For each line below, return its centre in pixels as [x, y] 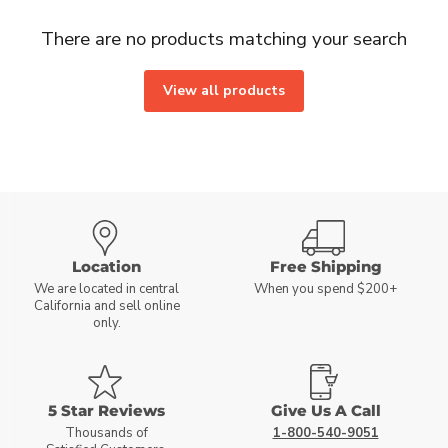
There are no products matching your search [224, 39]
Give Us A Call [325, 410]
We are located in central [106, 289]
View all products [224, 90]
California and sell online [106, 306]
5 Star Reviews [106, 410]
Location [106, 266]
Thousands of [106, 433]
